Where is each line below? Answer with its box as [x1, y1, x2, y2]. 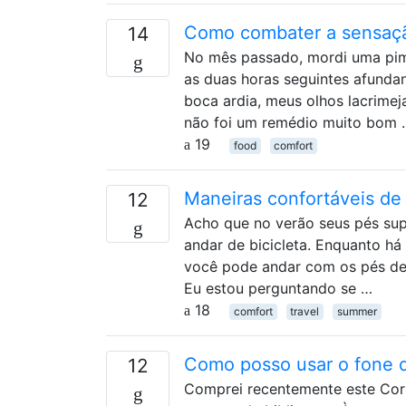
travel [290, 304, 320, 318]
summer [336, 304, 377, 318]
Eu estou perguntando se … [184, 278, 372, 297]
